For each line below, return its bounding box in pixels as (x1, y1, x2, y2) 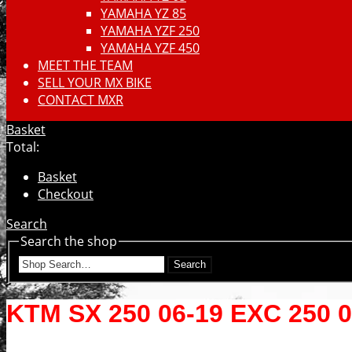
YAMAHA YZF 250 (101, 22, 200, 39)
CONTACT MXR (38, 91, 123, 108)
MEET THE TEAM (38, 57, 133, 74)
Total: (6, 138, 39, 156)
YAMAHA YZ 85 (101, 5, 186, 22)
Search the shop (20, 233, 117, 250)
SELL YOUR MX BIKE (38, 74, 152, 91)
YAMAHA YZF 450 (101, 39, 200, 57)
